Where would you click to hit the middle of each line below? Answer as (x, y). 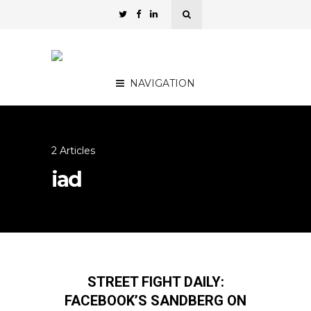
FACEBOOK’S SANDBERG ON (155, 301)
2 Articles (73, 151)
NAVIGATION (162, 83)
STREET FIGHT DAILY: (155, 282)
